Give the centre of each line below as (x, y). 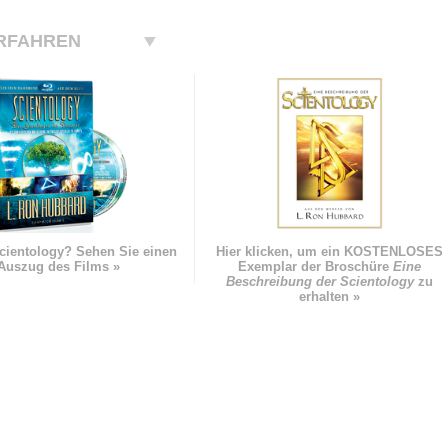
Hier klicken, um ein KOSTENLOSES (329, 252)
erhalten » (329, 297)
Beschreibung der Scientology (319, 282)
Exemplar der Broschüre (315, 267)
